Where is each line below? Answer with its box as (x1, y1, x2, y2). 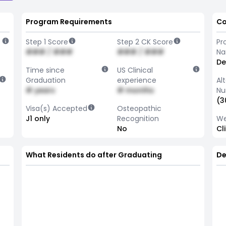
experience (117, 75, 156, 85)
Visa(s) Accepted (25, 103, 87, 114)
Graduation (25, 75, 66, 85)
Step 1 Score (25, 37, 68, 47)
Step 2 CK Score (117, 37, 173, 47)
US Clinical (117, 65, 153, 75)
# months (117, 85, 154, 95)
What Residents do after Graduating (25, 150, 162, 160)
